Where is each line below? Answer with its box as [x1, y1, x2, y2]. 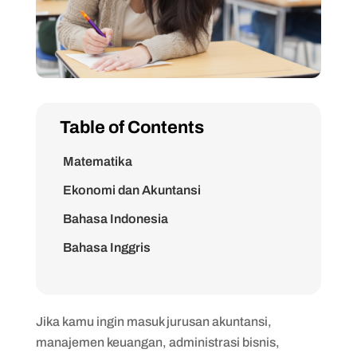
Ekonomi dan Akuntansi [62, 182, 201, 197]
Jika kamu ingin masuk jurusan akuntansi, [35, 314, 272, 328]
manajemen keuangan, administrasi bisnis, [35, 335, 280, 349]
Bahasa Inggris [62, 240, 151, 254]
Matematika [62, 154, 132, 168]
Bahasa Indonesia [62, 211, 168, 226]
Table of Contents [59, 117, 204, 137]
